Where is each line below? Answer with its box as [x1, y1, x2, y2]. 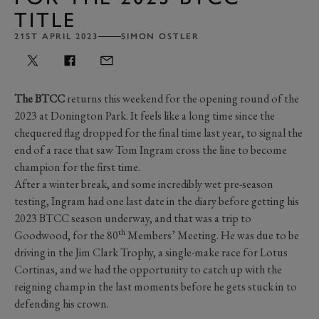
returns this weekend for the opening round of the [65, 90, 299, 106]
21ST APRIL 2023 [14, 31, 98, 41]
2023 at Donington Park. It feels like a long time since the [14, 108, 275, 123]
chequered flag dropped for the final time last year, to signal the [14, 125, 303, 140]
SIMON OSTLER [120, 31, 199, 41]
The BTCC [14, 90, 65, 106]
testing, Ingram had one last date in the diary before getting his [14, 193, 299, 209]
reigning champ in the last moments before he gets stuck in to [14, 278, 297, 294]
